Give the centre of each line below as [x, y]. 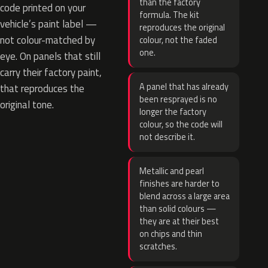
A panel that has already [184, 87]
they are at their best [179, 221]
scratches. [158, 246]
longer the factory [173, 112]
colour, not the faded [178, 40]
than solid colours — [178, 209]
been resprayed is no [178, 99]
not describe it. [167, 137]
